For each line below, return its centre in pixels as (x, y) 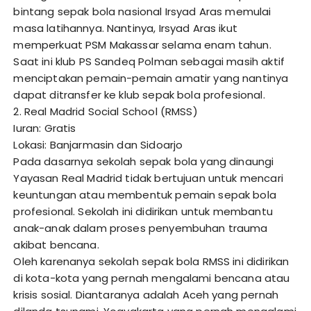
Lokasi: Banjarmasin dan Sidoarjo (98, 145)
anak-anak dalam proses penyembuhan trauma (141, 228)
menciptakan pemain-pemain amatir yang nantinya (151, 78)
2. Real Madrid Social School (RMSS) (106, 112)
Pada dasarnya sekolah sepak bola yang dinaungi (144, 162)
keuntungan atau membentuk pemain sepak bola (145, 195)
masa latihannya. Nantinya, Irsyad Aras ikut (125, 28)
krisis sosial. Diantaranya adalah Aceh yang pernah (146, 295)
